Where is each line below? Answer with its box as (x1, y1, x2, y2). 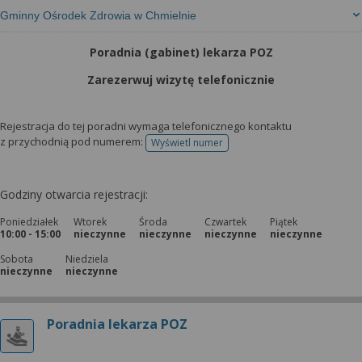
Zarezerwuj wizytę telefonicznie (87, 72, 275, 87)
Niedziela (65, 252, 108, 266)
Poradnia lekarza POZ (47, 315, 187, 333)
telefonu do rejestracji (186, 141, 287, 155)
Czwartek (204, 215, 246, 229)
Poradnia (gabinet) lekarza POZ (89, 44, 273, 60)
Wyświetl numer (151, 136, 223, 149)
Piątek (270, 215, 297, 229)
